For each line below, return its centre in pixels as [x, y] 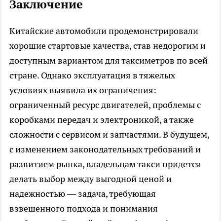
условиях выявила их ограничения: [83, 90]
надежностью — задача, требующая [83, 193]
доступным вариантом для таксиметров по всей [109, 60]
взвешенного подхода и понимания [84, 208]
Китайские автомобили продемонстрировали [104, 31]
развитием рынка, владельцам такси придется [105, 164]
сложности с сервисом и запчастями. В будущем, [109, 134]
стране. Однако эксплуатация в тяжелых [92, 75]
